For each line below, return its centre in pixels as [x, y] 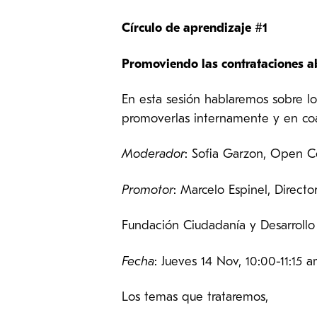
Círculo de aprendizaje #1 [195, 29]
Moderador [153, 155]
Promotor [148, 190]
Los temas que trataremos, [195, 297]
